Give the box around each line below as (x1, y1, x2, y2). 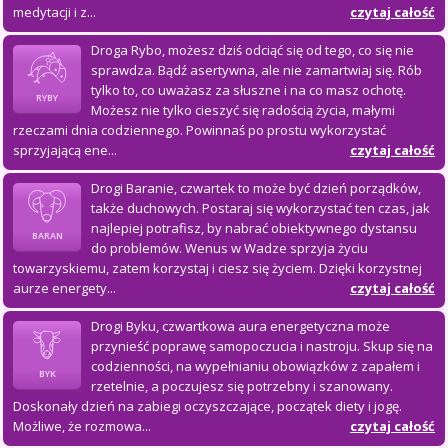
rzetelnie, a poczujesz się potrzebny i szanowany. (91, 376, 393, 395)
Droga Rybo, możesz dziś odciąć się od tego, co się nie (91, 40, 414, 59)
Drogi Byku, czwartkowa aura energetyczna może (91, 316, 390, 335)
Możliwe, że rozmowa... (13, 416, 151, 435)
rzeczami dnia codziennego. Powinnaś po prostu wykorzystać (13, 120, 386, 139)
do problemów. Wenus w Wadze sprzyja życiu (91, 238, 368, 257)
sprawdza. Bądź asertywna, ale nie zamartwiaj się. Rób (91, 60, 422, 79)
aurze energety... (13, 278, 116, 297)
